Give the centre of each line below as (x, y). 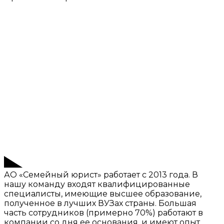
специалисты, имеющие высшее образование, (103, 194)
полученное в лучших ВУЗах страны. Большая (100, 203)
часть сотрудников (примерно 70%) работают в (103, 213)
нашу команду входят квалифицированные (97, 184)
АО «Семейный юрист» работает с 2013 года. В (101, 175)
